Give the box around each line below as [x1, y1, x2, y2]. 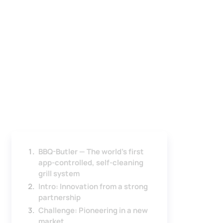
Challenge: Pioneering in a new [38, 205, 148, 216]
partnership [38, 192, 81, 203]
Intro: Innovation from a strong [38, 181, 148, 192]
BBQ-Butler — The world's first [38, 146, 144, 157]
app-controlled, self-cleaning [38, 157, 143, 168]
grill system [38, 168, 80, 179]
